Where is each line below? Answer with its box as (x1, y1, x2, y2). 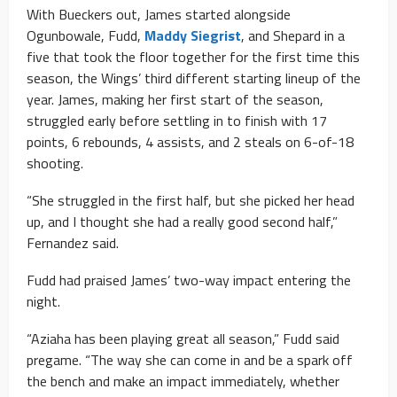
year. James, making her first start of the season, (27, 88, 323, 110)
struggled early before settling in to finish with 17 (27, 109, 327, 131)
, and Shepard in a (241, 24, 345, 46)
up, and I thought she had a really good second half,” (27, 210, 338, 232)
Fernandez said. (27, 231, 119, 253)
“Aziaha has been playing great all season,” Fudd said (27, 327, 339, 349)
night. (27, 290, 60, 312)
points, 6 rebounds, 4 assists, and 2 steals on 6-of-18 (27, 130, 354, 152)
